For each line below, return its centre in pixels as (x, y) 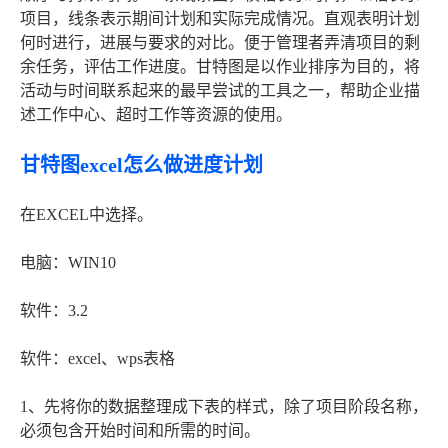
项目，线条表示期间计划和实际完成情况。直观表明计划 (220, 19)
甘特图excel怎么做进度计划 (141, 165)
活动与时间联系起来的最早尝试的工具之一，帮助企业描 (220, 91)
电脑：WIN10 (68, 263)
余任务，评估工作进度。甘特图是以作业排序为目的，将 (220, 67)
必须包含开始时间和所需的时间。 (140, 431)
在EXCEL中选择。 (86, 215)
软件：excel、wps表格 (97, 359)
